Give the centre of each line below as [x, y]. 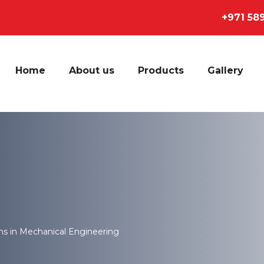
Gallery [225, 70]
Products [161, 70]
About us [92, 70]
